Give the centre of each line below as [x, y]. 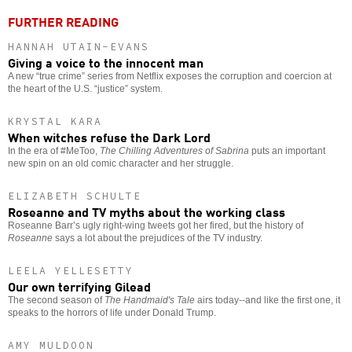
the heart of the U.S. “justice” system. [85, 88]
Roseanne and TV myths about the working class [147, 211]
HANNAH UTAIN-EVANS [79, 46]
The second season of [56, 300]
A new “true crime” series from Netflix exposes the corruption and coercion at [170, 76]
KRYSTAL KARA [55, 121]
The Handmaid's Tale [150, 300]
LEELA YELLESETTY [71, 270]
